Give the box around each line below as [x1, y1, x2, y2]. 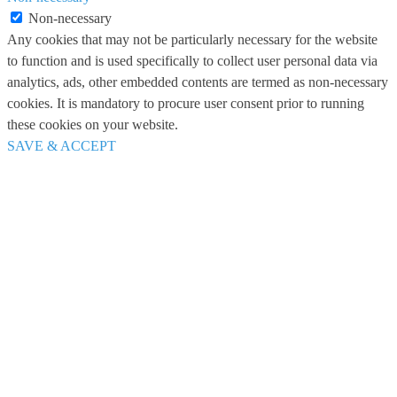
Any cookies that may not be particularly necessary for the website [7, 32, 378, 48]
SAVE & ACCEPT [7, 138, 116, 154]
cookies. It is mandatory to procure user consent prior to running [7, 96, 364, 112]
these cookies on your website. [7, 117, 178, 133]
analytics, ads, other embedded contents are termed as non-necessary [7, 74, 388, 90]
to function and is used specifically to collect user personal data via [7, 53, 378, 69]
